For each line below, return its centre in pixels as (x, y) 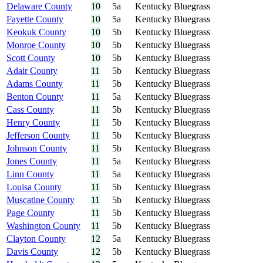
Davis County (32, 252)
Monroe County (36, 45)
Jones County (32, 161)
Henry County (33, 123)
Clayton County (36, 239)
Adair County (32, 71)
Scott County (31, 58)
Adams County (35, 84)
